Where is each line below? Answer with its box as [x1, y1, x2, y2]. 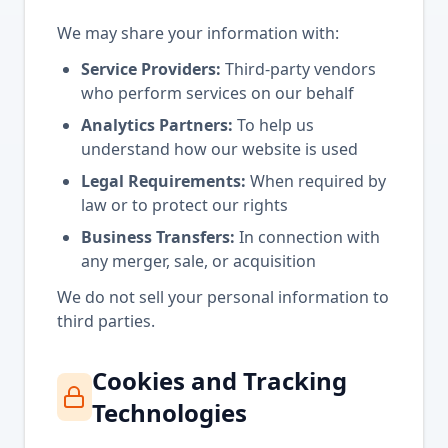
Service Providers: [81, 58, 221, 80]
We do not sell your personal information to [57, 286, 389, 308]
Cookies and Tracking [91, 364, 347, 397]
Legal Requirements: [81, 170, 246, 192]
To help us [233, 114, 314, 136]
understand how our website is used [81, 138, 358, 160]
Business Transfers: [81, 226, 235, 248]
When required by [246, 170, 386, 192]
